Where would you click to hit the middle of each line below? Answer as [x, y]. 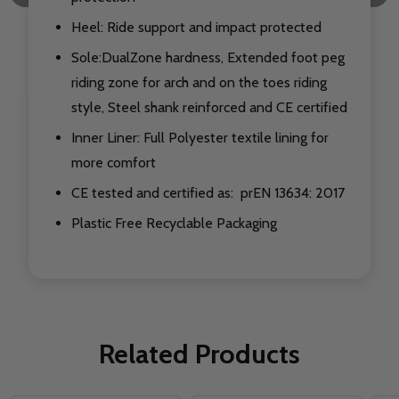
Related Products [199, 354]
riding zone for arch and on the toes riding [199, 83]
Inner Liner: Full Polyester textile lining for [200, 138]
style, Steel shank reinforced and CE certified [209, 108]
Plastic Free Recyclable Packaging [174, 224]
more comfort [114, 163]
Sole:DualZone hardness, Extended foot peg [208, 58]
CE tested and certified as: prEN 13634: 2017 [210, 193]
